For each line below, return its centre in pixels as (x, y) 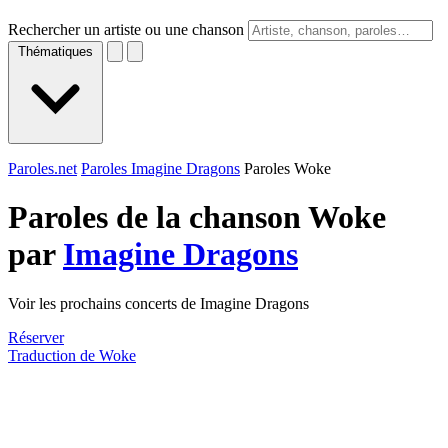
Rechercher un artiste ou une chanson (126, 29)
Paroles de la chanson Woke (197, 217)
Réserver (36, 337)
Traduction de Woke (72, 355)
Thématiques (55, 51)
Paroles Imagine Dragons (160, 168)
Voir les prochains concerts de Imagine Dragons (158, 303)
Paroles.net (42, 168)
